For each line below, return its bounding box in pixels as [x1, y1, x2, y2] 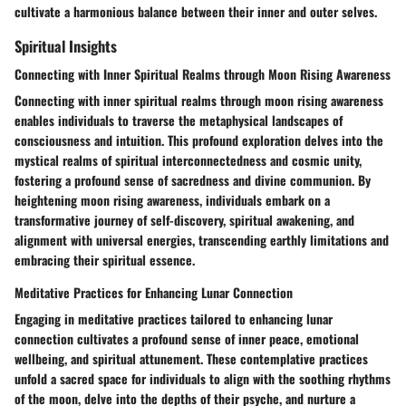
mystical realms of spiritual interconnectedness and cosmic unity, [14, 150, 362, 170]
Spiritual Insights [14, 34, 117, 57]
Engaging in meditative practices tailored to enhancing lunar [14, 309, 333, 329]
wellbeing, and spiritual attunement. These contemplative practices [14, 349, 368, 369]
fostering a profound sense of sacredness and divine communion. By [14, 170, 371, 190]
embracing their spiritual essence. [14, 250, 195, 270]
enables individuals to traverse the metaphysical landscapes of [14, 111, 343, 130]
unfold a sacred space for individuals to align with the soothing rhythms [14, 369, 391, 389]
